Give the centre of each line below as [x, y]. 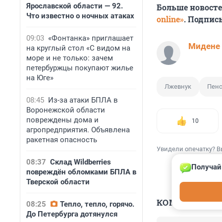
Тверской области [58, 182]
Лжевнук [178, 87]
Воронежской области [66, 110]
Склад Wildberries [81, 162]
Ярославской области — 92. [75, 6]
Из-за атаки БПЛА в [83, 100]
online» [170, 19]
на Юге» [40, 78]
